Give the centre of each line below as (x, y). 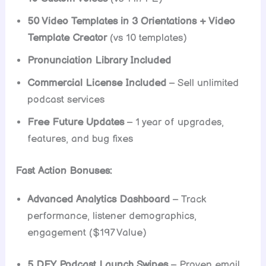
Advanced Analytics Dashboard (99, 200)
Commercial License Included (97, 83)
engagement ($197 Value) (87, 233)
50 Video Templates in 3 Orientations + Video (132, 22)
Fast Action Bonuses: (64, 171)
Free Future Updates (76, 123)
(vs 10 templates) (147, 38)
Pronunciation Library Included (99, 61)
